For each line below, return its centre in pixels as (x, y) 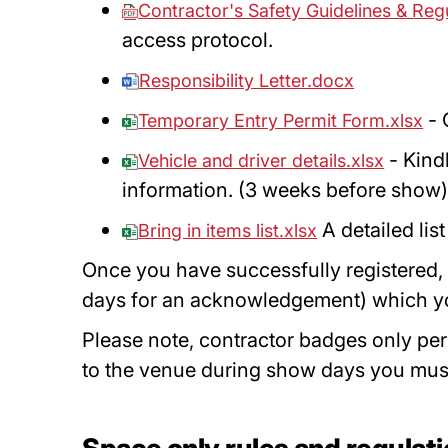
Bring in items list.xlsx (228, 230)
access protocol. (200, 40)
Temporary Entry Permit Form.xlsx (281, 120)
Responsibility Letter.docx (247, 80)
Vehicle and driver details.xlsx (261, 160)
